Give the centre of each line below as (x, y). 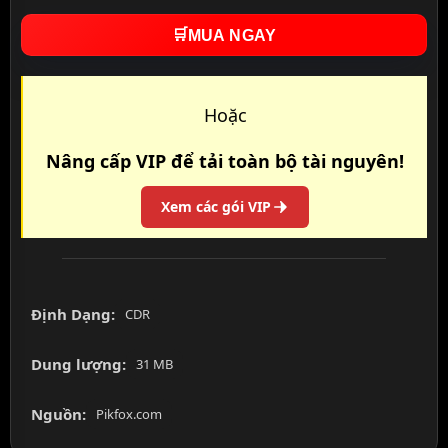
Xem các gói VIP (216, 207)
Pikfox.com (129, 414)
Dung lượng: (78, 364)
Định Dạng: (73, 314)
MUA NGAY (232, 35)
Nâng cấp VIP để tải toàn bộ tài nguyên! (225, 161)
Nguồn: (58, 414)
